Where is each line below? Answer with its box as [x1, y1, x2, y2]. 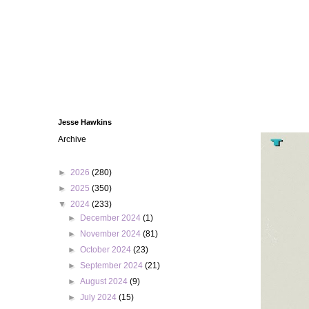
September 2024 [80, 261, 146, 270]
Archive [58, 134, 86, 144]
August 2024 [80, 277, 130, 286]
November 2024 [80, 229, 143, 239]
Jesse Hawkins [58, 118, 112, 126]
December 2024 [80, 213, 143, 223]
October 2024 [80, 245, 134, 255]
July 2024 [80, 292, 119, 302]
